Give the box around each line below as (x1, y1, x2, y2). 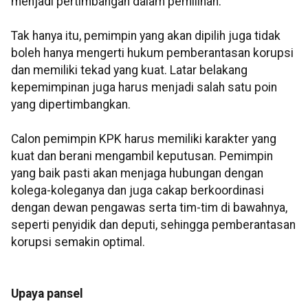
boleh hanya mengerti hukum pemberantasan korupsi (11, 46, 294, 60)
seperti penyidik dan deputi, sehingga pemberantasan (11, 218, 296, 232)
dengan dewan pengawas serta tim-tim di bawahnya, (11, 201, 287, 215)
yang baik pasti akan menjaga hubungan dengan (11, 166, 263, 181)
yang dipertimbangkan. (11, 98, 131, 112)
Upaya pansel (11, 287, 83, 301)
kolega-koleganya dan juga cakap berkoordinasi (11, 184, 264, 198)
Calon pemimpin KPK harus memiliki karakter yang (11, 132, 276, 146)
